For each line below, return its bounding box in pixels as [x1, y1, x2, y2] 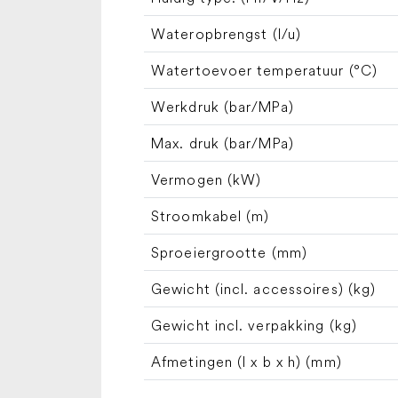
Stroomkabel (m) [151, 206, 270, 225]
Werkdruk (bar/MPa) [151, 97, 294, 115]
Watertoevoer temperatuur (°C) [151, 60, 378, 79]
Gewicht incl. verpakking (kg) [151, 315, 357, 334]
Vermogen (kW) [151, 170, 262, 188]
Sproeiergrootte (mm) [151, 243, 307, 261]
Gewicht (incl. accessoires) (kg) [151, 279, 377, 298]
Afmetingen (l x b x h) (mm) [151, 352, 342, 370]
